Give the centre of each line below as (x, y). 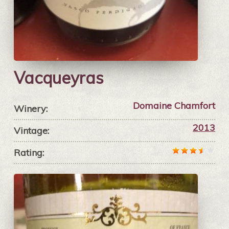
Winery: (30, 109)
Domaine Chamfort (174, 106)
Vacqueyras (59, 78)
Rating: (29, 153)
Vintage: (31, 131)
